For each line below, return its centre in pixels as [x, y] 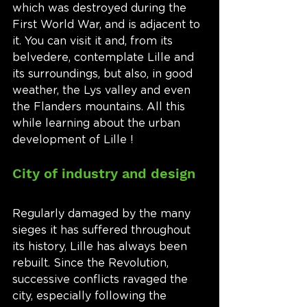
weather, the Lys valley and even [103, 91]
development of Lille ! [73, 140]
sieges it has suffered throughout [103, 231]
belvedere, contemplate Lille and [105, 58]
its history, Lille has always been [101, 247]
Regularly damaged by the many [103, 214]
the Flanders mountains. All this [100, 107]
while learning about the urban [98, 124]
